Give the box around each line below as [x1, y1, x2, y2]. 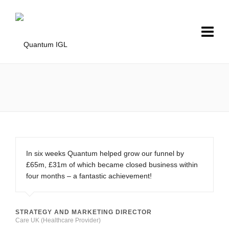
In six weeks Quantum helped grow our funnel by [26, 149, 184, 157]
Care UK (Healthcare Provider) [15, 217, 101, 224]
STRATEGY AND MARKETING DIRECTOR [15, 209, 152, 216]
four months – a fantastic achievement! [26, 172, 152, 180]
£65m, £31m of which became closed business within [26, 161, 198, 169]
